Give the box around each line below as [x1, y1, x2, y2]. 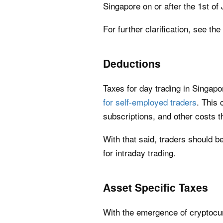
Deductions [103, 56, 161, 71]
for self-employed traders [103, 96, 197, 108]
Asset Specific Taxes [103, 180, 208, 195]
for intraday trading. [103, 146, 176, 159]
